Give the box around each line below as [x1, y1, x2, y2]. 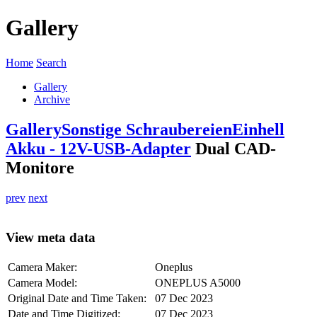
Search [36, 56, 67, 69]
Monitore [6, 158, 74, 177]
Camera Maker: [8, 261, 77, 274]
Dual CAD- [191, 139, 276, 158]
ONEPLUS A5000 [155, 277, 241, 289]
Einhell [232, 120, 284, 139]
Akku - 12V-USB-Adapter [6, 139, 191, 158]
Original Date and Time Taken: [8, 292, 146, 305]
